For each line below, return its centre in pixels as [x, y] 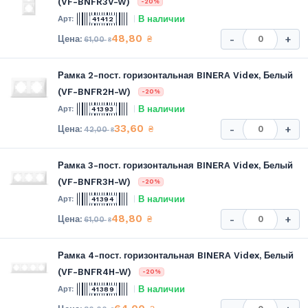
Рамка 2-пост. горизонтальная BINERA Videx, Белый [175, 75]
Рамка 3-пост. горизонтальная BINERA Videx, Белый [175, 165]
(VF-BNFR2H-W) [94, 91]
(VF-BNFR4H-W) [95, 272]
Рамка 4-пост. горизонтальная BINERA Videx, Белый [176, 255]
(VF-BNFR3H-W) [94, 181]
